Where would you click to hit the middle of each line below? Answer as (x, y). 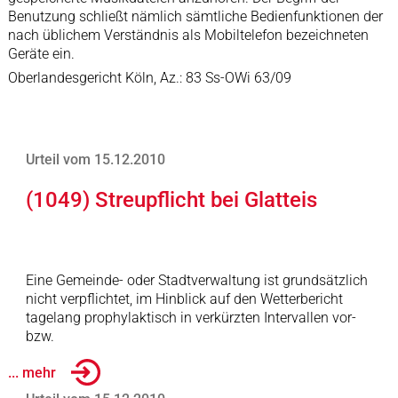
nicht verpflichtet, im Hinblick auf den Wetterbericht (184, 299)
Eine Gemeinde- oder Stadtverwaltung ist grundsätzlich (196, 280)
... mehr (32, 372)
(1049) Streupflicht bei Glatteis (171, 200)
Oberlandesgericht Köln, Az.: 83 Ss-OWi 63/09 (149, 78)
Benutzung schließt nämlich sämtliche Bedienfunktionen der (195, 16)
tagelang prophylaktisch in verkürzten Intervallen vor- (191, 318)
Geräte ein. (41, 54)
